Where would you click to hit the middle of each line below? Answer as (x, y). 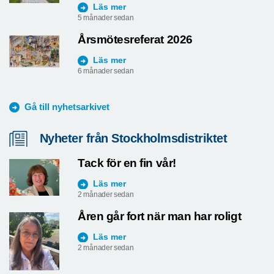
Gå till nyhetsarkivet (67, 107)
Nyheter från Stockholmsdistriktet (134, 139)
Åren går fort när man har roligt (160, 217)
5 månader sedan (106, 18)
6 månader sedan (106, 71)
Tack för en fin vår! (127, 163)
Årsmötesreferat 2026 (135, 40)
